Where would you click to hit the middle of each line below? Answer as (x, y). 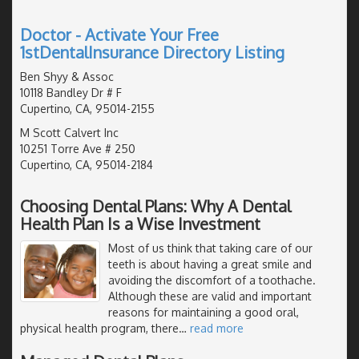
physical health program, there (99, 328)
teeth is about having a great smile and (210, 264)
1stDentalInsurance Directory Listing (152, 52)
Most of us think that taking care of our (210, 248)
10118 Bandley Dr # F (71, 92)
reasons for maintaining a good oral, (204, 312)
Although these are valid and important (210, 296)
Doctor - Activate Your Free (119, 34)
